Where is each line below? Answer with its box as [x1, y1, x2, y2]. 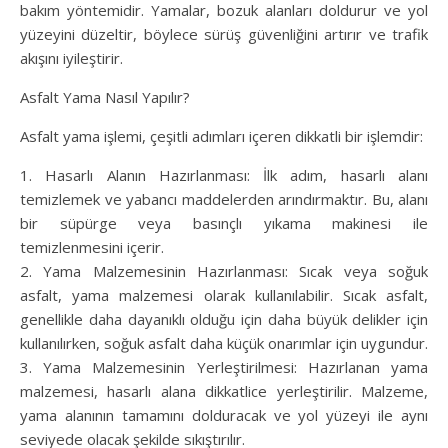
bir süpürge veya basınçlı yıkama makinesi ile [20, 213, 428, 234]
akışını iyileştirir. [20, 48, 123, 69]
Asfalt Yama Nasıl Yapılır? [20, 87, 190, 108]
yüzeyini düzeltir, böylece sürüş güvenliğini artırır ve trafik [20, 24, 428, 45]
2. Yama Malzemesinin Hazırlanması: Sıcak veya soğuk [20, 261, 428, 282]
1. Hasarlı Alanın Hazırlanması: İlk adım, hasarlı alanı [20, 165, 428, 186]
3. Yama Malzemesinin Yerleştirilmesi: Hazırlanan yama [20, 357, 428, 378]
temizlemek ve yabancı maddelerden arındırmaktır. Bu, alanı [20, 189, 428, 210]
